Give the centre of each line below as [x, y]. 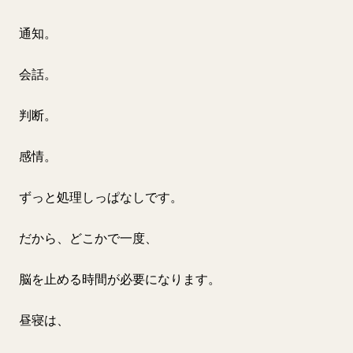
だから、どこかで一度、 [88, 238]
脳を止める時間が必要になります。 [120, 279]
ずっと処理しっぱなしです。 [101, 197]
